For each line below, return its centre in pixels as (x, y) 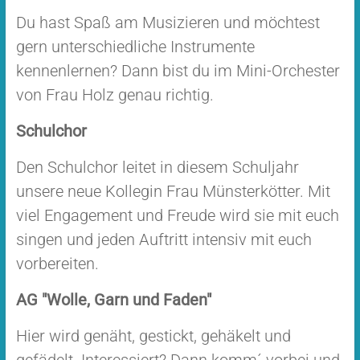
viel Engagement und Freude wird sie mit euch (177, 216)
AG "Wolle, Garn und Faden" (113, 300)
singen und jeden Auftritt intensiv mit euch (164, 240)
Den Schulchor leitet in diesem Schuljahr (157, 168)
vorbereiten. (57, 264)
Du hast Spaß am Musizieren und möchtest (168, 23)
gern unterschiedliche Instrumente (135, 47)
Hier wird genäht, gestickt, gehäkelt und (153, 336)
